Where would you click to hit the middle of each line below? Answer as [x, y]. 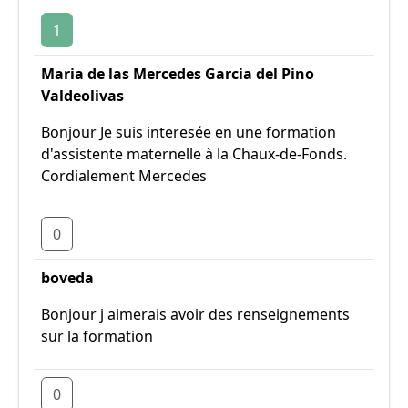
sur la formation [97, 336]
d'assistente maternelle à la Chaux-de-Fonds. [194, 154]
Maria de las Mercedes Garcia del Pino [178, 74]
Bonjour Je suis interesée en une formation [189, 132]
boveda [67, 278]
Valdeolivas [82, 96]
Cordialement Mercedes [124, 176]
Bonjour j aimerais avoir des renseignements [195, 314]
